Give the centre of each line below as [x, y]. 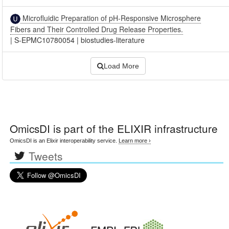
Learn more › [135, 141]
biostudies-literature [113, 40]
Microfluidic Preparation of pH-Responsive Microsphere [111, 18]
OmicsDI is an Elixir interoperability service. [64, 141]
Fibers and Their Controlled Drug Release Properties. [97, 29]
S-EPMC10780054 [45, 40]
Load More [121, 66]
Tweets [45, 156]
